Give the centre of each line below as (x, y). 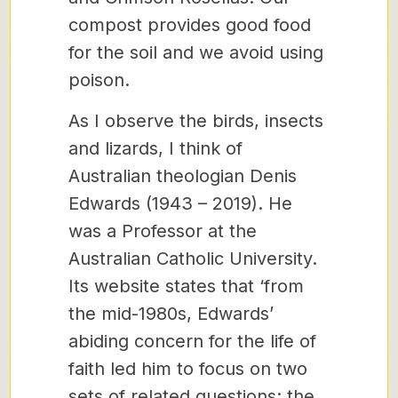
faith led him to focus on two (188, 369)
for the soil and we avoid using (196, 52)
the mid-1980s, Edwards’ (171, 314)
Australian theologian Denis (183, 176)
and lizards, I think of (155, 148)
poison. (99, 80)
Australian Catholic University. (193, 259)
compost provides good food (190, 25)
